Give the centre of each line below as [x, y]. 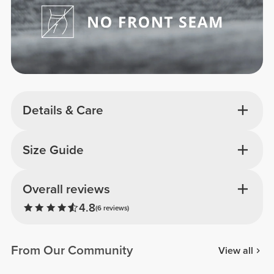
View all [235, 250]
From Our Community [72, 251]
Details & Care [63, 111]
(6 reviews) [112, 208]
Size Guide [53, 150]
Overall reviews [66, 189]
